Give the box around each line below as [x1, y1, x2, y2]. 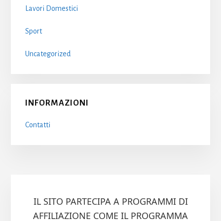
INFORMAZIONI [25, 98, 89, 108]
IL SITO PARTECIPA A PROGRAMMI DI [33, 195, 188, 208]
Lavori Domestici [25, 4, 78, 12]
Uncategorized [25, 50, 71, 58]
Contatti [25, 120, 50, 129]
